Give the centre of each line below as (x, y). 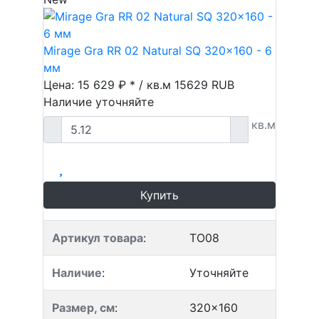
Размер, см (83, 308)
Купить (159, 195)
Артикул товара (98, 238)
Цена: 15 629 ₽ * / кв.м (109, 85)
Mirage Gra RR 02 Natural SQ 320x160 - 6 (158, 51)
